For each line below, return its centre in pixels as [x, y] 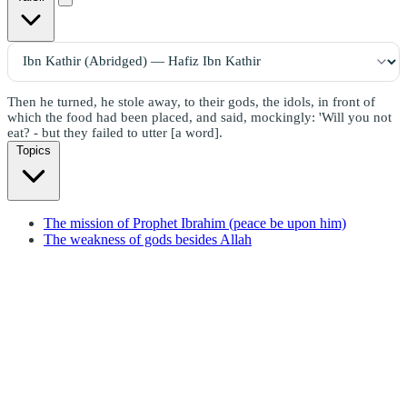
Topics [34, 150]
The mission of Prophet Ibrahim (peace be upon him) [195, 223]
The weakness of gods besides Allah [148, 239]
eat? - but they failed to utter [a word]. [115, 132]
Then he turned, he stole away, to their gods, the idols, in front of [191, 101]
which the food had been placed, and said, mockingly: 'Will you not [199, 117]
